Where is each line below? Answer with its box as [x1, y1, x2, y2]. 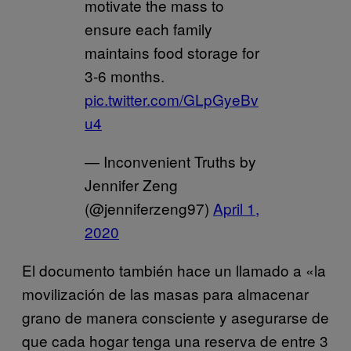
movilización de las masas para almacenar [22, 282, 309, 304]
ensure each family [85, 17, 212, 39]
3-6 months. [85, 64, 165, 86]
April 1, [213, 197, 259, 219]
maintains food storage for [85, 41, 259, 63]
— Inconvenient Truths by [85, 150, 256, 172]
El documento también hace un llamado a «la [22, 259, 326, 280]
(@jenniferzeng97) [85, 197, 213, 219]
